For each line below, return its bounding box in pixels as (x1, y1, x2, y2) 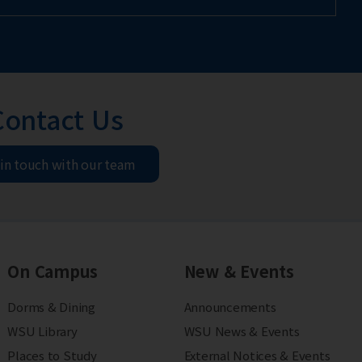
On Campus (7, 259, 99, 284)
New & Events (183, 259, 294, 284)
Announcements (183, 298, 276, 316)
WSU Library (7, 322, 78, 340)
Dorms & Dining (7, 298, 95, 316)
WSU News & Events (183, 322, 300, 340)
